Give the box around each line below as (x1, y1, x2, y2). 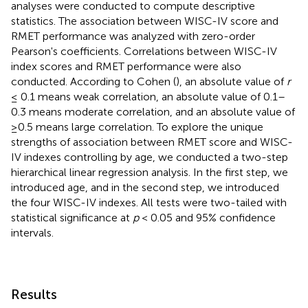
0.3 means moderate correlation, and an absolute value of (11, 104, 295, 118)
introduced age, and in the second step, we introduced (11, 180, 279, 194)
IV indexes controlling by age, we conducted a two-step (11, 150, 288, 164)
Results (11, 285, 57, 302)
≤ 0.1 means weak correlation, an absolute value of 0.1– (11, 89, 285, 103)
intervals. (11, 225, 54, 239)
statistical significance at (11, 210, 133, 224)
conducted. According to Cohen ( (11, 74, 176, 88)
